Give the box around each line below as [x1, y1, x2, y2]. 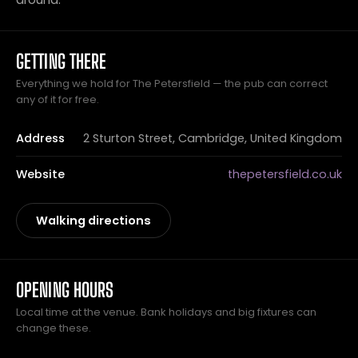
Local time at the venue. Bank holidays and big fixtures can [16, 304, 316, 320]
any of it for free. [16, 92, 99, 107]
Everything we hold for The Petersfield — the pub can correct [16, 76, 328, 91]
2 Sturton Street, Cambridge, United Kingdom [83, 130, 342, 146]
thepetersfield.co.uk [228, 166, 342, 182]
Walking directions [36, 213, 151, 229]
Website [16, 166, 65, 182]
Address [16, 130, 65, 146]
